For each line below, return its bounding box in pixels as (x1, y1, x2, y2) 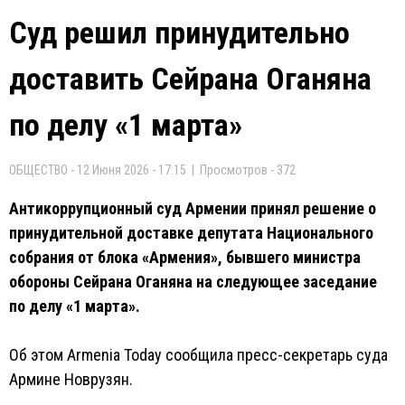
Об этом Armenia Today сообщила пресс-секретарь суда (9, 345, 388, 364)
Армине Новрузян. (9, 370, 133, 389)
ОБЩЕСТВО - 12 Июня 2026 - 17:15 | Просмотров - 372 (9, 163, 296, 177)
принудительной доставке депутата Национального (9, 223, 373, 242)
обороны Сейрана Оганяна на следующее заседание (9, 272, 377, 291)
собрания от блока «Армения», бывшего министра (9, 248, 361, 267)
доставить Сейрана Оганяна (9, 61, 372, 97)
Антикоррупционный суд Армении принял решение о (9, 199, 376, 218)
